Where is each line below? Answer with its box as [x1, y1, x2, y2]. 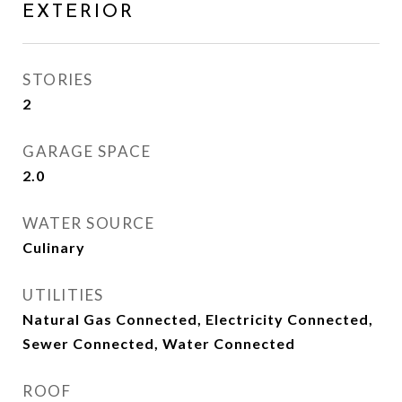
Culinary [22, 239, 85, 256]
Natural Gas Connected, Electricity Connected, [22, 310, 373, 328]
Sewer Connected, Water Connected [22, 335, 295, 352]
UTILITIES [22, 285, 104, 304]
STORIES [22, 70, 93, 89]
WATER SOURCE [22, 214, 154, 232]
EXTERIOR [22, 3, 135, 22]
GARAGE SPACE [22, 142, 151, 161]
